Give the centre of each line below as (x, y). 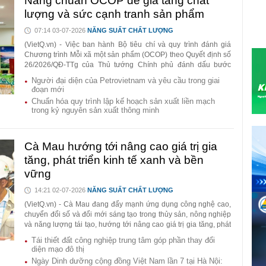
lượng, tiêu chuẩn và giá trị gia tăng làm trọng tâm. (105, 85)
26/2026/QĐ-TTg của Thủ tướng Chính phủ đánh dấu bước (128, 65)
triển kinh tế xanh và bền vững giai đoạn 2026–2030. (110, 235)
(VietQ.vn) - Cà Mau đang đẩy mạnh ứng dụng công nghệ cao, (128, 205)
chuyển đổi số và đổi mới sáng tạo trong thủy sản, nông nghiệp (128, 215)
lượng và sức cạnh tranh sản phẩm (114, 14)
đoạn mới (48, 90)
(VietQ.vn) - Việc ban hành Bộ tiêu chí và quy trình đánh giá (128, 45)
